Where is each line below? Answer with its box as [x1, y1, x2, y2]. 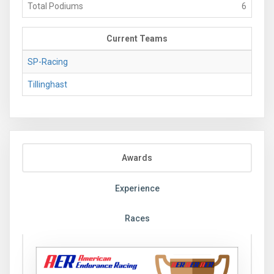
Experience [114, 183, 160, 193]
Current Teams [106, 33, 168, 43]
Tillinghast [28, 79, 67, 89]
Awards [122, 152, 152, 163]
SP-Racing [28, 56, 68, 67]
